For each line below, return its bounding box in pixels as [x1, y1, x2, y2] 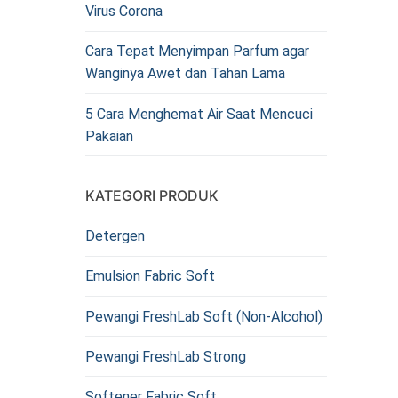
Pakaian [85, 127, 133, 145]
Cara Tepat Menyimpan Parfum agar [85, 43, 309, 60]
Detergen [85, 227, 145, 245]
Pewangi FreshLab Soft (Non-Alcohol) [85, 307, 322, 325]
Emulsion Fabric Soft [85, 267, 215, 285]
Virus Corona [85, 3, 163, 20]
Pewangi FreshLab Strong [85, 347, 246, 365]
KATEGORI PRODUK [85, 187, 219, 205]
